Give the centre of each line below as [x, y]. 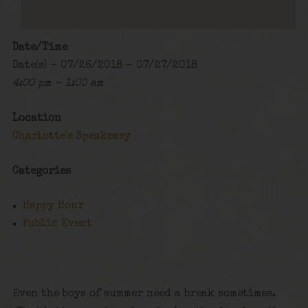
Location [36, 119]
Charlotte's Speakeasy [71, 137]
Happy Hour [54, 207]
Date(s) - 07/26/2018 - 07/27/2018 [104, 66]
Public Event [58, 224]
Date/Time [40, 48]
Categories [41, 172]
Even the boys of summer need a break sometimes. [144, 294]
